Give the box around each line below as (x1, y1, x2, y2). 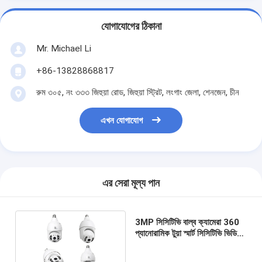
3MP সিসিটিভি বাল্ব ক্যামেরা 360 (135, 216, 239, 227)
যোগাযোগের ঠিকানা (101, 20, 161, 33)
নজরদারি (135, 239, 158, 250)
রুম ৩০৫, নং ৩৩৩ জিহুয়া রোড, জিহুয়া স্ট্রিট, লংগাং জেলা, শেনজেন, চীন (36, 87, 239, 98)
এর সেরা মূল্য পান (102, 177, 160, 189)
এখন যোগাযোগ (101, 115, 143, 126)
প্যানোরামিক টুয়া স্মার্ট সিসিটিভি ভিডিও (135, 227, 242, 239)
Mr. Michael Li (36, 43, 91, 54)
